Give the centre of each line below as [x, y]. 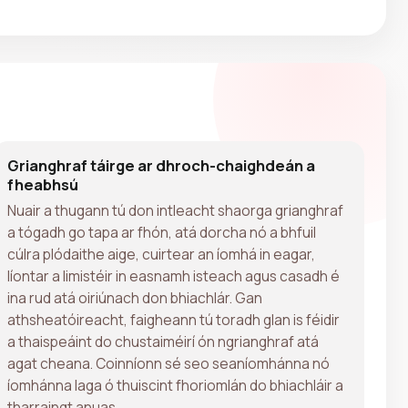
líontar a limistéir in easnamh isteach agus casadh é [173, 275]
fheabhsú [43, 184]
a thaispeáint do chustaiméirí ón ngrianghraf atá [163, 341]
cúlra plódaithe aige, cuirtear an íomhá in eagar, [161, 254]
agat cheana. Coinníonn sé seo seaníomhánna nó [168, 363]
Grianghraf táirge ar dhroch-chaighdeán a [161, 165]
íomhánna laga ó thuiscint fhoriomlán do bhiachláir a [175, 385]
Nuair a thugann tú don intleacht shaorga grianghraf [175, 210]
